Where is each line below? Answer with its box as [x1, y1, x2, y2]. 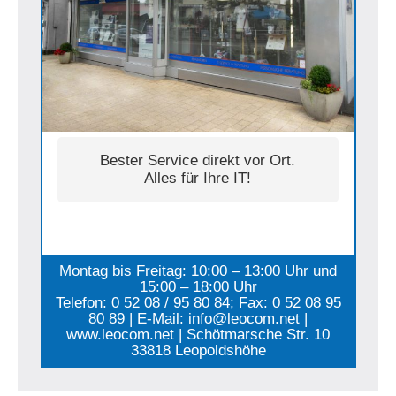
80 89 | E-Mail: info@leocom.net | [88, 309, 308, 327]
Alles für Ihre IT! [144, 170, 252, 187]
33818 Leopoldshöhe [130, 341, 266, 359]
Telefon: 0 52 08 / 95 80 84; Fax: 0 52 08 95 [55, 293, 341, 311]
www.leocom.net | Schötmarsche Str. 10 [66, 325, 330, 343]
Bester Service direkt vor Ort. [100, 152, 296, 170]
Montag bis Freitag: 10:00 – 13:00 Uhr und [59, 262, 337, 279]
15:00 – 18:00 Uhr [139, 278, 257, 295]
